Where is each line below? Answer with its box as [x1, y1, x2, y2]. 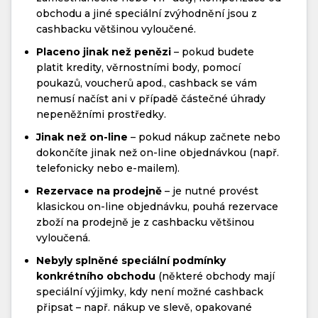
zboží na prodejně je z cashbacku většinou [36, 215, 254, 229]
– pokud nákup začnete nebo [128, 130, 280, 143]
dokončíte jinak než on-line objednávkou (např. [36, 146, 279, 159]
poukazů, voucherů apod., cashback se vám [36, 76, 257, 89]
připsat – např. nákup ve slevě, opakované [36, 300, 252, 314]
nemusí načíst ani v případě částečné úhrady [36, 92, 265, 105]
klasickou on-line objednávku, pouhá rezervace [36, 199, 278, 213]
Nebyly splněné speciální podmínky [36, 253, 226, 267]
